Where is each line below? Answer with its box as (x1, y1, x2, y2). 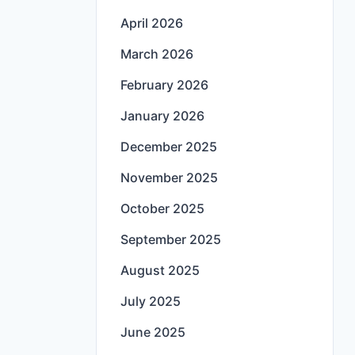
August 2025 (120, 262, 200, 279)
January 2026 (120, 108, 204, 124)
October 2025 (120, 200, 204, 217)
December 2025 (120, 139, 217, 155)
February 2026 (120, 77, 208, 94)
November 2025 (120, 170, 218, 186)
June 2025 (120, 324, 185, 341)
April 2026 (120, 15, 183, 32)
